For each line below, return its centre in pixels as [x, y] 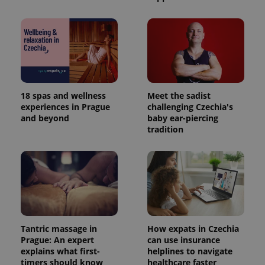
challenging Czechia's [190, 107]
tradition [165, 130]
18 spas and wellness [63, 96]
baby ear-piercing [183, 118]
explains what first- [60, 251]
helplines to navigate [190, 251]
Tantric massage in [59, 229]
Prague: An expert [57, 240]
